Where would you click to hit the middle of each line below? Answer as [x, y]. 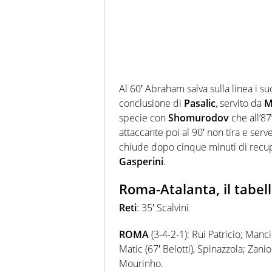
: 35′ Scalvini [163, 207]
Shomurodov [199, 118]
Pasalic [200, 104]
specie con [144, 118]
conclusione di [151, 104]
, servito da [240, 104]
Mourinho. [141, 263]
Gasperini [141, 162]
